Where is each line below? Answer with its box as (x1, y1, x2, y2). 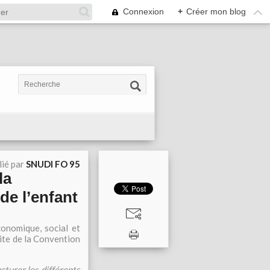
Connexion (123, 7, 164, 16)
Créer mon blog (186, 7, 246, 16)
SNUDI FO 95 (26, 159, 80, 169)
